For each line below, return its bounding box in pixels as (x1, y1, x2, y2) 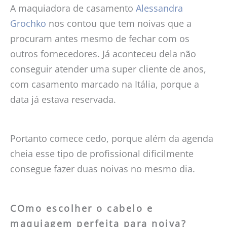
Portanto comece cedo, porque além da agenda (10, 132, 213, 145)
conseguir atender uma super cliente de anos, (10, 62, 206, 75)
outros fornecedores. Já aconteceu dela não (10, 47, 196, 60)
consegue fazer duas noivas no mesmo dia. (10, 163, 195, 175)
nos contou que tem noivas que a (46, 17, 192, 29)
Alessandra (136, 2, 183, 14)
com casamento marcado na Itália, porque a (10, 78, 199, 90)
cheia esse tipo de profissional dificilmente (10, 147, 194, 160)
